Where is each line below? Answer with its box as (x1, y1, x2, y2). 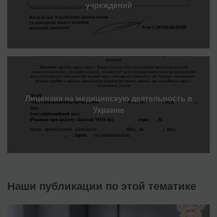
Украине (93, 106, 124, 114)
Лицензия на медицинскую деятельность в (25, 94, 192, 103)
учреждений (85, 1, 132, 10)
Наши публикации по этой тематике (7, 180, 196, 192)
